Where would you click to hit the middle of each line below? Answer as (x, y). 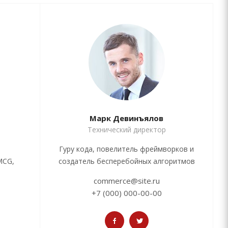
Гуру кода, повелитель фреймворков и (126, 149)
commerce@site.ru (126, 181)
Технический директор (126, 130)
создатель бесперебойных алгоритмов (126, 161)
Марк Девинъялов (126, 118)
